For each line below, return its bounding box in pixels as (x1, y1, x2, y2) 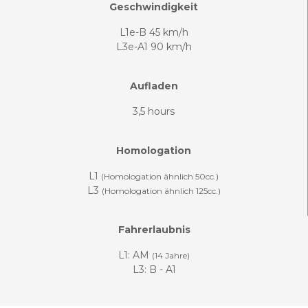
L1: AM (118, 248, 152, 261)
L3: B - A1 (132, 263, 176, 276)
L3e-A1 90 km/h (115, 40, 192, 53)
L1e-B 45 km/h (119, 25, 188, 38)
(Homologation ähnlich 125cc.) (101, 185, 221, 196)
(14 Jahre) (152, 250, 190, 261)
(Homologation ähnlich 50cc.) (101, 170, 219, 181)
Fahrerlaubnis (118, 223, 190, 236)
